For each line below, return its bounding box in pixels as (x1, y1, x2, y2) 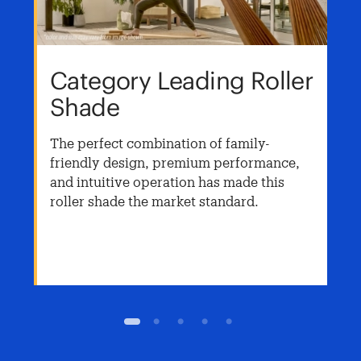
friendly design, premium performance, (50, 155, 300, 171)
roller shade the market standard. (50, 193, 259, 210)
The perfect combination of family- (50, 135, 270, 151)
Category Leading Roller (50, 65, 313, 97)
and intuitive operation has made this (50, 174, 284, 190)
